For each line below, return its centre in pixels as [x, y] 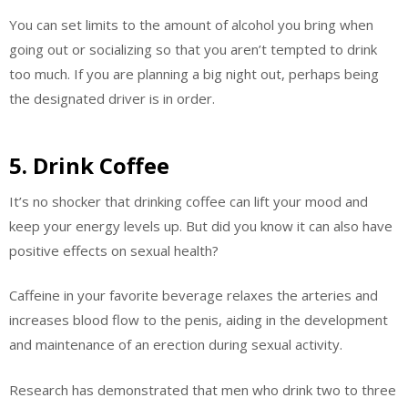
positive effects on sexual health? [114, 250]
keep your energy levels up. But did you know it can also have [201, 225]
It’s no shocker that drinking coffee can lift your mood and [189, 201]
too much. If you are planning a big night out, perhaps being [194, 74]
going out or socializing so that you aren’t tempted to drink [193, 50]
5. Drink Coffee [89, 165]
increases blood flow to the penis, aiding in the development [199, 320]
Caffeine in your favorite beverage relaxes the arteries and [194, 296]
